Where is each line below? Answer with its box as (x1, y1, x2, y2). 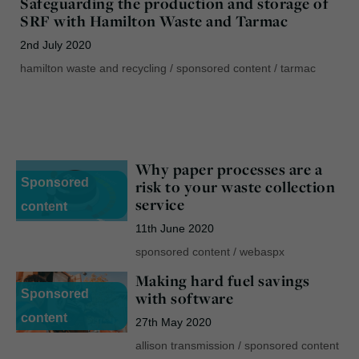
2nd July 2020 (20, 38, 91, 51)
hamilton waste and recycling (20, 61, 167, 75)
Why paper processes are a (135, 158, 323, 179)
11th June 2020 (135, 221, 214, 235)
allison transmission (135, 338, 235, 352)
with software (135, 287, 234, 309)
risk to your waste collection (135, 175, 336, 197)
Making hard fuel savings (135, 269, 310, 291)
